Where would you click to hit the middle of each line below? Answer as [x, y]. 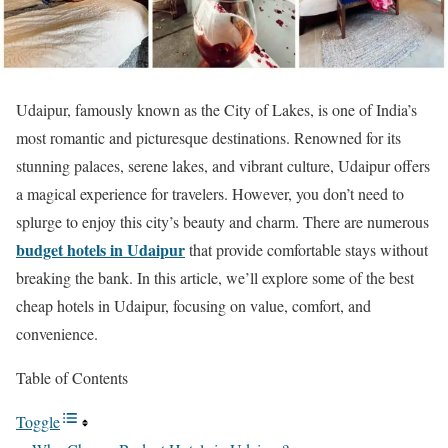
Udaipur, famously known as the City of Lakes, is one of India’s [216, 110]
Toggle [38, 422]
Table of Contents [72, 378]
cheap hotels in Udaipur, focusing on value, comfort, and [193, 306]
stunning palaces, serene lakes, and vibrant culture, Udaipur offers [223, 166]
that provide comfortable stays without [306, 250]
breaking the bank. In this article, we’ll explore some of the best [215, 278]
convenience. [57, 334]
